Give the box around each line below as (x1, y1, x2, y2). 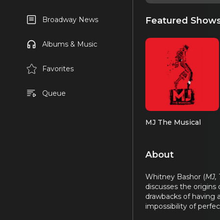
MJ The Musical (145, 117, 201, 127)
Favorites (42, 64, 74, 73)
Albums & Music (42, 40, 97, 49)
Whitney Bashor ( (145, 172, 205, 181)
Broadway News (42, 15, 98, 24)
